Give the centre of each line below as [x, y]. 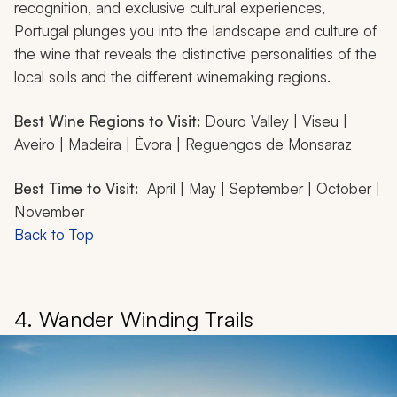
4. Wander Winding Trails [134, 319]
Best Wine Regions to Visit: [107, 121]
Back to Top [54, 235]
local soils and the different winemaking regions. [172, 77]
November [49, 212]
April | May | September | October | [264, 189]
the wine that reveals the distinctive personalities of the [195, 54]
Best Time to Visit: [81, 189]
